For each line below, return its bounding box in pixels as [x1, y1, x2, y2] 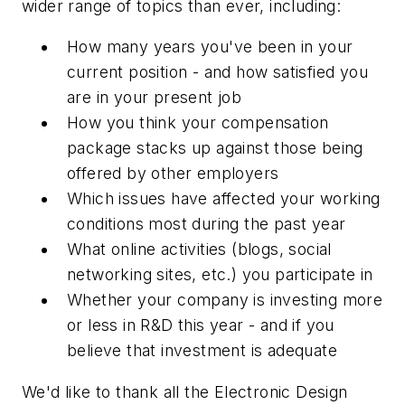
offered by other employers [67, 164, 279, 184]
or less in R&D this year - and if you [67, 316, 334, 335]
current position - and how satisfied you [67, 62, 368, 82]
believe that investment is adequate [67, 341, 337, 361]
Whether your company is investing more [67, 290, 383, 310]
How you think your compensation [67, 113, 329, 133]
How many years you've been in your [67, 37, 353, 57]
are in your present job [67, 88, 242, 108]
